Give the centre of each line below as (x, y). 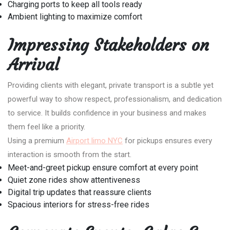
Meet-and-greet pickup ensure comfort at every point (103, 167)
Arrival (33, 64)
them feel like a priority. (46, 127)
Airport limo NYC (94, 140)
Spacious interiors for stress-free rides (79, 204)
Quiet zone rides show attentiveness (74, 180)
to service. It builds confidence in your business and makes (107, 113)
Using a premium (37, 140)
